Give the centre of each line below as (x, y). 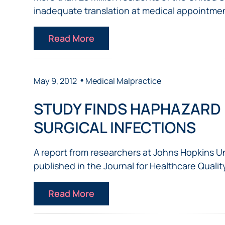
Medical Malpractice (124, 81)
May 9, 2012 (55, 81)
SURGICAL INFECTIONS (115, 128)
